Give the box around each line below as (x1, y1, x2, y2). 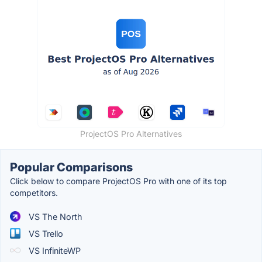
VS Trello (26, 228, 63, 239)
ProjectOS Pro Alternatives (80, 128, 182, 139)
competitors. (10, 187, 58, 198)
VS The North (26, 211, 82, 222)
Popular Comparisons (10, 160, 133, 174)
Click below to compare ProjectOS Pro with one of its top (10, 175, 227, 186)
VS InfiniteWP (26, 245, 81, 256)
